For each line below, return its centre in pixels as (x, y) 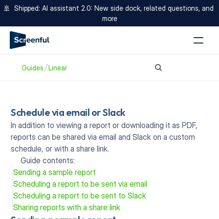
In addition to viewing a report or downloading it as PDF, (104, 125)
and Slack (135, 137)
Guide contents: (48, 160)
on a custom (174, 137)
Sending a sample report (55, 172)
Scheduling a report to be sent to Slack (80, 196)
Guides (33, 67)
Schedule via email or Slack (68, 112)
